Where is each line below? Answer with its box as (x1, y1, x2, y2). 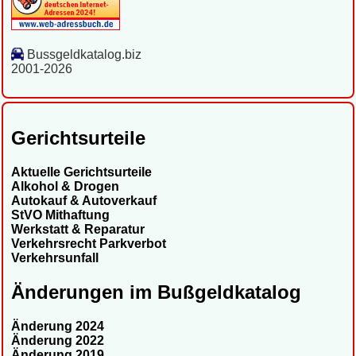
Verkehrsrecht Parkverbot (11, 237, 166, 251)
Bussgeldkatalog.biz (24, 48, 141, 62)
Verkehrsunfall (11, 251, 99, 265)
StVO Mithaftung (11, 208, 110, 222)
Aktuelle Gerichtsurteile (11, 165, 152, 180)
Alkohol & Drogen (11, 180, 119, 194)
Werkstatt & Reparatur (11, 222, 145, 237)
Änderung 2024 (11, 319, 104, 333)
